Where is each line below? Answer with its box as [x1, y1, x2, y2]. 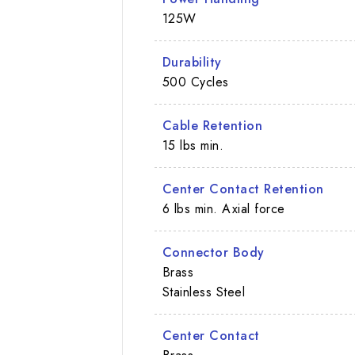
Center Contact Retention [162, 179, 324, 198]
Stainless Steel [162, 282, 246, 301]
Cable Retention [162, 116, 263, 135]
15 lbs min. [162, 136, 224, 155]
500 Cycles [162, 72, 229, 91]
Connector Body [162, 242, 265, 261]
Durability [162, 52, 222, 71]
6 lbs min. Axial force [162, 199, 285, 218]
